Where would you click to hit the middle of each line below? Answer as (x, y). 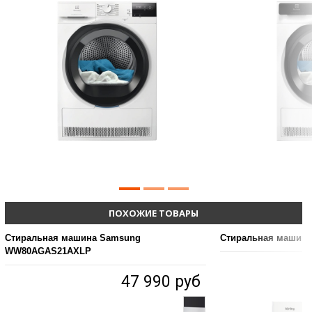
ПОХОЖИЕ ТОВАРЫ (154, 213)
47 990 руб (161, 282)
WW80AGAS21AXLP (48, 251)
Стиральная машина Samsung (73, 238)
